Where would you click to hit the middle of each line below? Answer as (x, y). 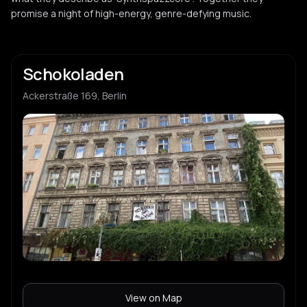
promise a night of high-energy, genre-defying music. (131, 13)
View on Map (153, 297)
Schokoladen (73, 74)
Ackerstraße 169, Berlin (75, 96)
